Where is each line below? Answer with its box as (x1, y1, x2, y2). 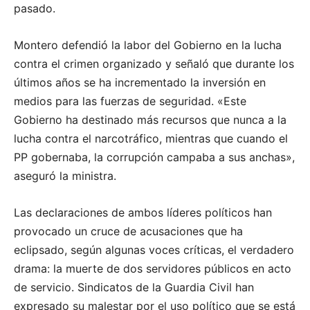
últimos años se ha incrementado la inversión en (14, 75, 266, 90)
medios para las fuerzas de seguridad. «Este (14, 94, 246, 109)
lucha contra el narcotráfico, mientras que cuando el (14, 131, 288, 146)
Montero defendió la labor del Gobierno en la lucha (14, 38, 282, 53)
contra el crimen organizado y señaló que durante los (14, 57, 294, 71)
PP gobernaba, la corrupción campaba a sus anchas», (14, 150, 295, 165)
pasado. (14, 1, 55, 16)
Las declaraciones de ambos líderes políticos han (14, 206, 272, 220)
